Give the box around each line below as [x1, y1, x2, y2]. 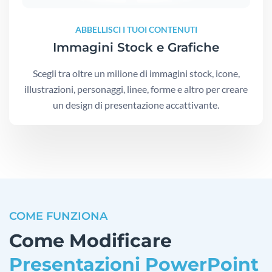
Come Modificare [9, 229, 172, 252]
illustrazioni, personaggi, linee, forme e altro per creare [24, 83, 248, 95]
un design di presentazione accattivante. [53, 98, 219, 110]
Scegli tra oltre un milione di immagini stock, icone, [32, 67, 240, 79]
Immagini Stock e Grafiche [53, 39, 219, 55]
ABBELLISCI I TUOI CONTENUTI [75, 24, 197, 35]
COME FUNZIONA [9, 209, 107, 223]
